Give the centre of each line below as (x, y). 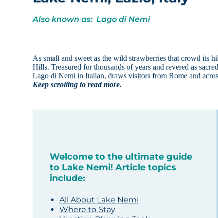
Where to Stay (88, 210)
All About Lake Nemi (99, 200)
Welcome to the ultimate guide (121, 157)
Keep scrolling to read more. (77, 85)
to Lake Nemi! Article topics (113, 168)
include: (68, 178)
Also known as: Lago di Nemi (92, 19)
